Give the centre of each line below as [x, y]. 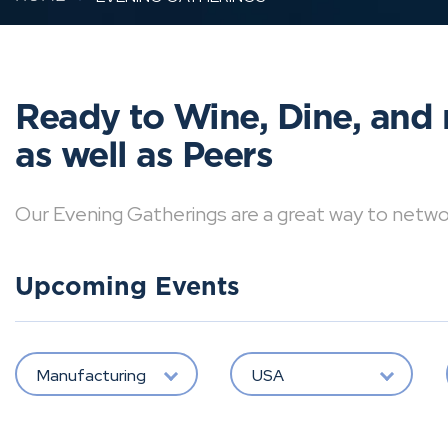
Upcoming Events [127, 287]
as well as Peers [143, 156]
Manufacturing [91, 375]
